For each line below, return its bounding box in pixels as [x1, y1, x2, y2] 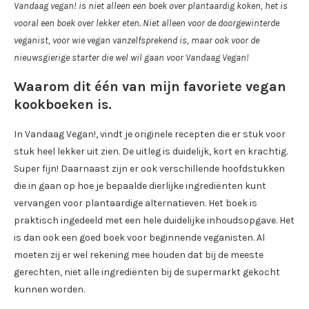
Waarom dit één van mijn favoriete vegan [14, 79, 286, 95]
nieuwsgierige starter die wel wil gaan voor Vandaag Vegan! [14, 52, 249, 64]
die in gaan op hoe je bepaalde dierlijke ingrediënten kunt [14, 180, 266, 192]
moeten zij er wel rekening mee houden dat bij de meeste [14, 249, 263, 261]
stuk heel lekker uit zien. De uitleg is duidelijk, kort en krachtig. [14, 146, 288, 158]
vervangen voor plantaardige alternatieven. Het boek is [14, 197, 257, 210]
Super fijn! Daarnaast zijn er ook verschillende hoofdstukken [14, 163, 285, 175]
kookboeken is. [14, 97, 112, 113]
